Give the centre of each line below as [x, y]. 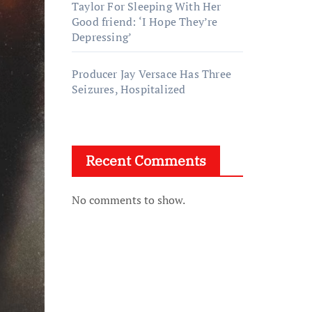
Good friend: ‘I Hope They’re [145, 22]
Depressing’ [102, 37]
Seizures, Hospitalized [129, 89]
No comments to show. [128, 200]
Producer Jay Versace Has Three [151, 74]
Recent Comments [146, 161]
